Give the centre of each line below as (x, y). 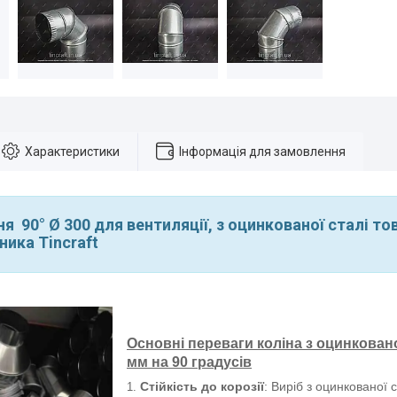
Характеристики (72, 151)
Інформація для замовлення (262, 151)
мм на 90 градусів (189, 362)
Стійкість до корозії (202, 386)
